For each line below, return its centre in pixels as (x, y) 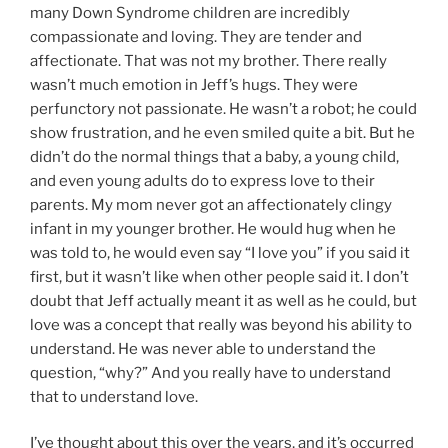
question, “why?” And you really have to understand (210, 372)
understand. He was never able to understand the (203, 348)
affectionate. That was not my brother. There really (208, 60)
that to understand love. (114, 396)
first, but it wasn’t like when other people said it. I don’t (219, 276)
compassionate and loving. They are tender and (196, 36)
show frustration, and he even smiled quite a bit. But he (222, 132)
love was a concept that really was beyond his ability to (221, 324)
